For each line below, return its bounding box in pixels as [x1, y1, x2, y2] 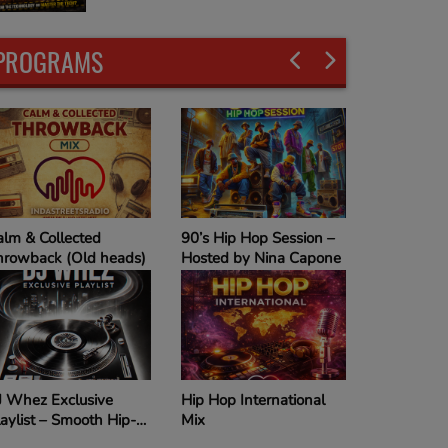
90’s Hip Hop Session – [181, 227, 335, 248]
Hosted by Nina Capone [181, 247, 341, 268]
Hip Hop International [181, 389, 325, 410]
